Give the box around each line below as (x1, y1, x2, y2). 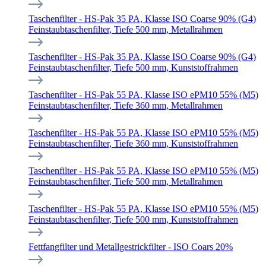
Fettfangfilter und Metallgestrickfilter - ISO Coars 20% (28, 242, 233, 252)
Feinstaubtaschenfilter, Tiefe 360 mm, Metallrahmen (28, 100, 223, 110)
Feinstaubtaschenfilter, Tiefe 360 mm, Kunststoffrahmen (28, 138, 238, 148)
